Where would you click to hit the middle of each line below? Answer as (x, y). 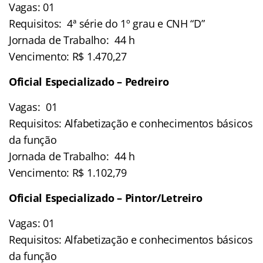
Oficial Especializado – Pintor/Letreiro (106, 198)
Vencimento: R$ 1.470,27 (68, 56)
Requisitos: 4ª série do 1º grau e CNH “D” (107, 23)
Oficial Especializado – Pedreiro (89, 81)
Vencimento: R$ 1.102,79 (68, 172)
